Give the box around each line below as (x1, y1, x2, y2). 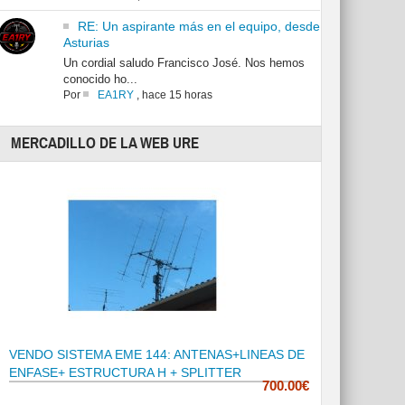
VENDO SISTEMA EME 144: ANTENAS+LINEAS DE (9, 347, 306, 363)
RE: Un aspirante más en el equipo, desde (77, 19, 320, 34)
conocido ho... (62, 72, 137, 87)
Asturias (62, 35, 109, 51)
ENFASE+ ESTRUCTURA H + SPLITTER (9, 365, 242, 381)
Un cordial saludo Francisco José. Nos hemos (62, 56, 305, 71)
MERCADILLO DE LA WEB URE (11, 134, 200, 154)
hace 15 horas (141, 89, 212, 102)
